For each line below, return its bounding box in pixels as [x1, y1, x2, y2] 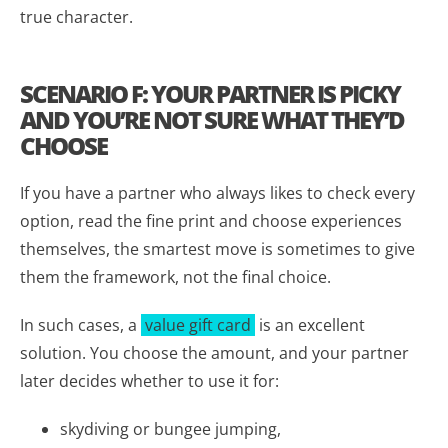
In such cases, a [20, 313, 141, 336]
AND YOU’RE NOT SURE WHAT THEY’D [20, 102, 404, 136]
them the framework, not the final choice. [20, 265, 331, 288]
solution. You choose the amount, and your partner [20, 341, 409, 364]
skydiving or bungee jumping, [60, 417, 281, 440]
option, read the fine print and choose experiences [20, 209, 402, 232]
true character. [20, 5, 133, 28]
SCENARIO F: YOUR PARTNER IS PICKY [20, 76, 400, 110]
